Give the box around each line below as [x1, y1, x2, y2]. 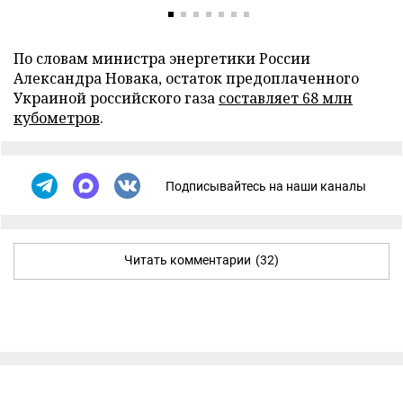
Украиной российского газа [13, 88, 219, 108]
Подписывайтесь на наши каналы [166, 178, 366, 193]
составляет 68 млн [219, 88, 353, 108]
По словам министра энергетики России [13, 49, 310, 68]
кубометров [13, 108, 100, 128]
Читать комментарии [124, 253, 251, 267]
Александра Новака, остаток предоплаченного [13, 68, 359, 88]
